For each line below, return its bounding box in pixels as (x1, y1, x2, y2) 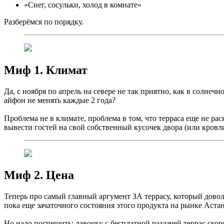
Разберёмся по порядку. (4, 17, 83, 26)
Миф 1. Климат (4, 63, 87, 76)
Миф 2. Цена (4, 168, 74, 182)
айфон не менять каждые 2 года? (4, 95, 115, 104)
